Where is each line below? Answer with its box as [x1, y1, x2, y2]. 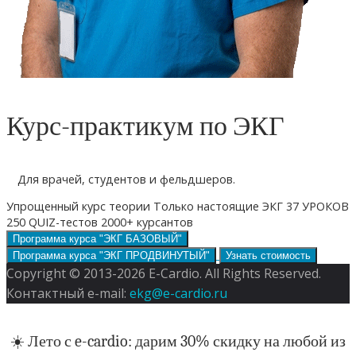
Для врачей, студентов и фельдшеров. [17, 171, 236, 187]
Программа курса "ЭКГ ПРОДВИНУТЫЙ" [13, 250, 210, 262]
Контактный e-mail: [6, 284, 130, 303]
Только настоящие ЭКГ [153, 199, 283, 215]
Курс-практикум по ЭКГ [6, 111, 284, 142]
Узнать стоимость [226, 250, 311, 262]
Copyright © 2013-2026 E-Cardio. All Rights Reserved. [6, 265, 321, 283]
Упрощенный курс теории [6, 199, 150, 215]
